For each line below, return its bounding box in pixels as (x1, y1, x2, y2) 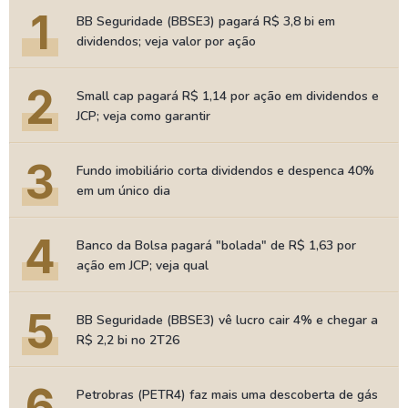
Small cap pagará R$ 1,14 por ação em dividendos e (76, 87, 379, 105)
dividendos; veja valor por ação (76, 33, 256, 50)
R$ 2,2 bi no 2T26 (76, 331, 179, 349)
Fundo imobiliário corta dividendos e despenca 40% (76, 162, 374, 179)
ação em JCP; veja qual (76, 257, 209, 274)
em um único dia (76, 182, 170, 199)
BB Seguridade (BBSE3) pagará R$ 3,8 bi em (76, 13, 335, 30)
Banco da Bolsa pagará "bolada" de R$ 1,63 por (76, 237, 356, 254)
